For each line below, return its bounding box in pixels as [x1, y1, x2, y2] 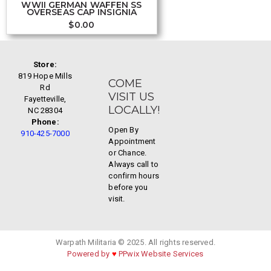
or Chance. [108, 148, 147, 158]
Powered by [67, 249, 112, 259]
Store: [33, 60, 57, 70]
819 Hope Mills [18, 71, 73, 81]
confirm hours [108, 171, 159, 181]
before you [108, 183, 148, 192]
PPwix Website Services [116, 249, 204, 259]
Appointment [108, 137, 156, 146]
